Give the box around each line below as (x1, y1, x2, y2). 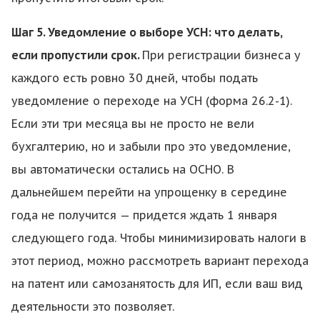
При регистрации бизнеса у (142, 48, 301, 62)
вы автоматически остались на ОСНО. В (11, 162, 234, 176)
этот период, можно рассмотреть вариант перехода (11, 254, 309, 268)
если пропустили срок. (11, 48, 142, 62)
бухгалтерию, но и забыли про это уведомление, (11, 139, 291, 154)
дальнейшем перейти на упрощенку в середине (11, 185, 287, 199)
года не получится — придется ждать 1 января (11, 208, 277, 222)
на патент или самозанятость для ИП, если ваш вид (11, 276, 303, 291)
